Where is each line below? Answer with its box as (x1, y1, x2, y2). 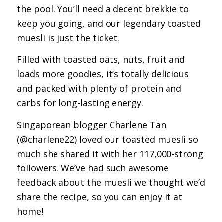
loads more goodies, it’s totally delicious (16, 68, 189, 80)
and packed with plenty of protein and (16, 82, 181, 95)
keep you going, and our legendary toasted (16, 17, 201, 29)
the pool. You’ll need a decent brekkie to (16, 3, 189, 15)
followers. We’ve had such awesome (16, 162, 168, 174)
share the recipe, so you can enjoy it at (16, 190, 182, 203)
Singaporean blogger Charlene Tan (16, 118, 166, 131)
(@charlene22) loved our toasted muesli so (16, 133, 198, 145)
